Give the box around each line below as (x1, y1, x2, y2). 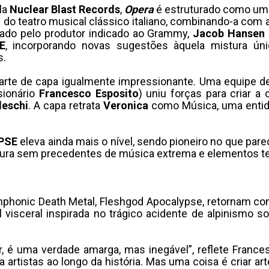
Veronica (103, 99, 148, 112)
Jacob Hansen (193, 27, 265, 40)
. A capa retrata (28, 99, 103, 112)
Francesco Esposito (38, 87, 139, 100)
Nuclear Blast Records (7, 3, 120, 16)
